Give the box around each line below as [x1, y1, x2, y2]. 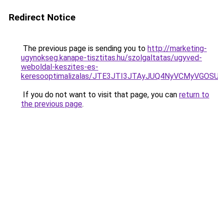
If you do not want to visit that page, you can [21, 90, 179, 99]
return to [179, 90, 209, 99]
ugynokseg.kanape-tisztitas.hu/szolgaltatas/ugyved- [21, 53, 202, 62]
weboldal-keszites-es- [21, 62, 98, 72]
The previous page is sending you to [21, 44, 147, 53]
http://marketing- [147, 44, 207, 53]
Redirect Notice [9, 12, 75, 23]
